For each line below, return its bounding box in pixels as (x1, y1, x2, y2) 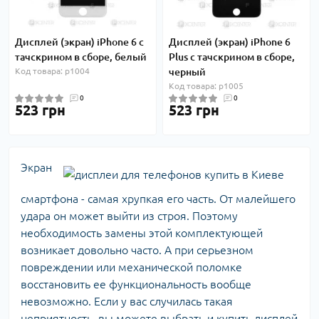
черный (169, 66, 206, 78)
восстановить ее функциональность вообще (21, 278, 251, 291)
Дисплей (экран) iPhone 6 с (15, 36, 144, 48)
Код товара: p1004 (15, 66, 90, 75)
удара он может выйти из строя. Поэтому (21, 209, 238, 222)
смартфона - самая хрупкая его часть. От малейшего (21, 192, 296, 205)
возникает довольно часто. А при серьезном (21, 244, 253, 256)
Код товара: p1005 (169, 81, 244, 90)
